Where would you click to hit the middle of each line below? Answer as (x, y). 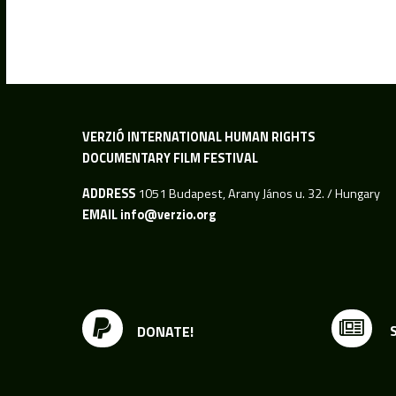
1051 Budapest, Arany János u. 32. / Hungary (257, 193)
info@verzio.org (168, 214)
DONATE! (165, 331)
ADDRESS (108, 193)
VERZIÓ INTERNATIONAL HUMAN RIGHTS (198, 137)
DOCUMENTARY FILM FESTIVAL (170, 158)
